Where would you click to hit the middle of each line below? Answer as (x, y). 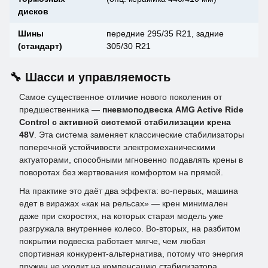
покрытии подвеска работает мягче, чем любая (112, 241)
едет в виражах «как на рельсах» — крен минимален (124, 204)
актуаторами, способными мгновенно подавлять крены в (131, 160)
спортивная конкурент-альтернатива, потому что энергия (131, 254)
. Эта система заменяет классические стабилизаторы (139, 135)
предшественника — (61, 110)
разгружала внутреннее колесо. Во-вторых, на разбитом (130, 229)
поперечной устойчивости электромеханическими (117, 147)
